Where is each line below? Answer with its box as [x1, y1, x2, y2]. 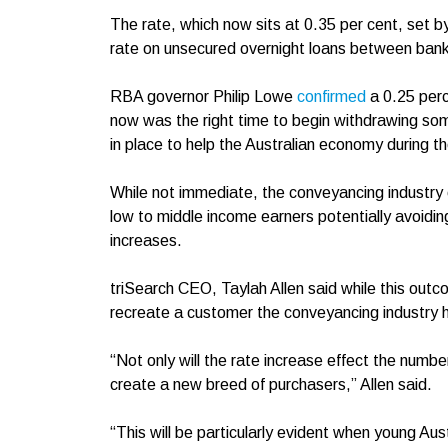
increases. [110, 232, 186, 249]
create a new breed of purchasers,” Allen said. [110, 376, 436, 393]
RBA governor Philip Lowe [110, 88, 297, 105]
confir [297, 88, 335, 105]
